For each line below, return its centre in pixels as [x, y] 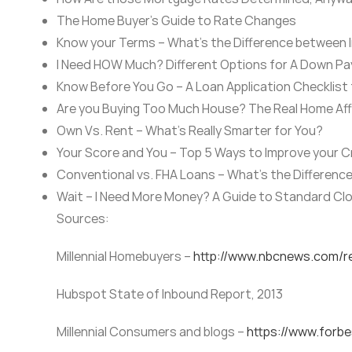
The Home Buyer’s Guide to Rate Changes [176, 21]
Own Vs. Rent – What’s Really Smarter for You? [189, 131]
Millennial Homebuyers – [125, 257]
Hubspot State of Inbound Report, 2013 [169, 294]
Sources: [82, 219]
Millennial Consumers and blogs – [151, 332]
